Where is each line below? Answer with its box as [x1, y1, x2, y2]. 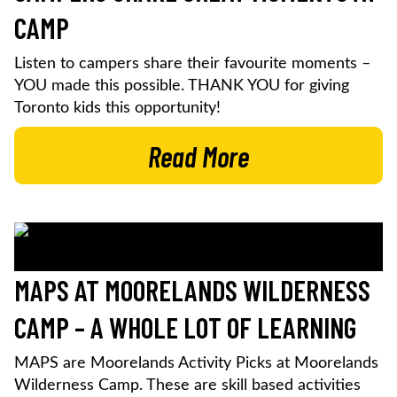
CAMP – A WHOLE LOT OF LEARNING [14, 310, 356, 345]
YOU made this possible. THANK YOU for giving [14, 78, 349, 95]
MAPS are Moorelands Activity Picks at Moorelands [14, 355, 378, 372]
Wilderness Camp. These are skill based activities [14, 378, 361, 394]
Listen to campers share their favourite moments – [14, 56, 370, 73]
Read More [148, 139, 249, 174]
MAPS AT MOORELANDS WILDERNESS [14, 273, 370, 307]
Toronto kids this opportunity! [14, 100, 230, 117]
